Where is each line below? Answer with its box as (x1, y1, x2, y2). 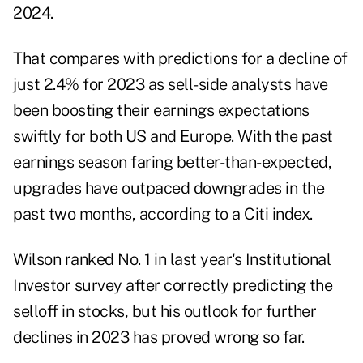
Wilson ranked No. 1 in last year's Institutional (13, 250, 331, 270)
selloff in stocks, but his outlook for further (13, 301, 316, 322)
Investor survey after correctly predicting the (13, 275, 332, 296)
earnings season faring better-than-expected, (13, 152, 331, 173)
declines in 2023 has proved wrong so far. (13, 327, 305, 348)
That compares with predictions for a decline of (13, 49, 348, 69)
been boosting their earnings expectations (13, 100, 310, 121)
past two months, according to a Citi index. (13, 204, 313, 224)
